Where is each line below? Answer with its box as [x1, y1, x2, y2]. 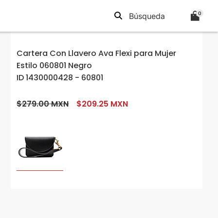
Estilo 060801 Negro [17, 60, 92, 71]
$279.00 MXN [17, 98, 69, 109]
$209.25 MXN [76, 98, 128, 109]
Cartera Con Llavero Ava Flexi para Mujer [17, 48, 177, 59]
